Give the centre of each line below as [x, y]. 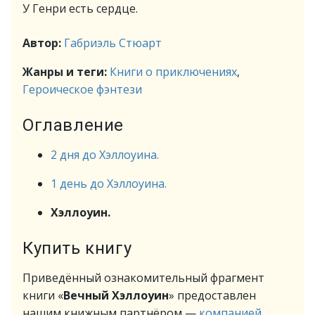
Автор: [43, 43]
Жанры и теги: [66, 72]
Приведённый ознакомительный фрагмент [143, 278]
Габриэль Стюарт [113, 43]
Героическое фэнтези [82, 89]
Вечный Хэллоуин [116, 295]
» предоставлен [212, 295]
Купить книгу [77, 248]
